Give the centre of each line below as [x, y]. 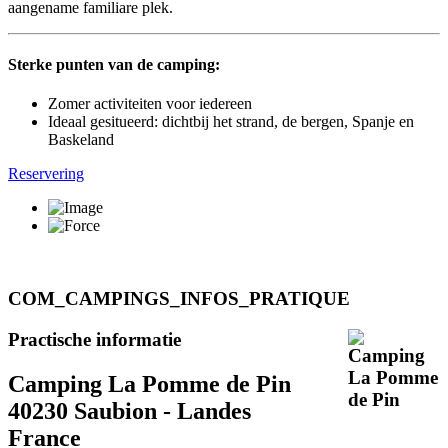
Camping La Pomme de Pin [149, 383]
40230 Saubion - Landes [129, 410]
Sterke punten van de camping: [114, 64]
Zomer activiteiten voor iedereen [150, 104]
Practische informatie [94, 339]
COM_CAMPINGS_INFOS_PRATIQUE [179, 298]
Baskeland [81, 140]
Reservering [46, 174]
